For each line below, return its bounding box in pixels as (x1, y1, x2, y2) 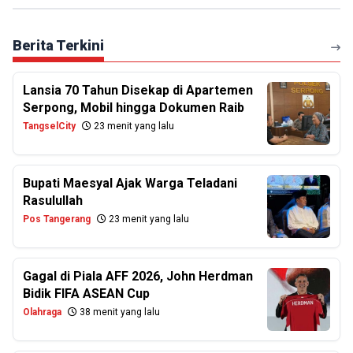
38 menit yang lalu (77, 307, 160, 318)
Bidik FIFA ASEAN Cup (23, 286, 150, 301)
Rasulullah (23, 193, 83, 208)
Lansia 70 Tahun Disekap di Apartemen (23, 83, 253, 98)
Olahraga (23, 307, 61, 318)
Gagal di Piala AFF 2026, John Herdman (23, 269, 253, 284)
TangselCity (23, 121, 76, 132)
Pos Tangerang (23, 214, 91, 225)
